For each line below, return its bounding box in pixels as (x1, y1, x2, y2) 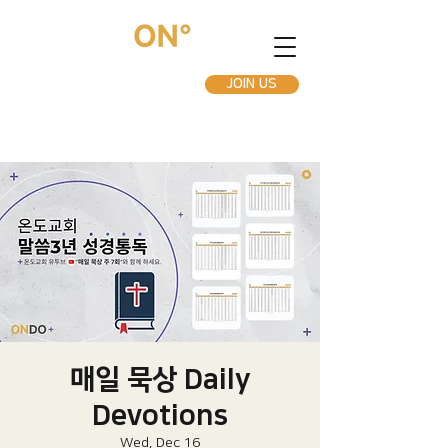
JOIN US (227, 76, 277, 92)
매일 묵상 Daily (69, 364, 251, 395)
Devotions (92, 400, 228, 431)
